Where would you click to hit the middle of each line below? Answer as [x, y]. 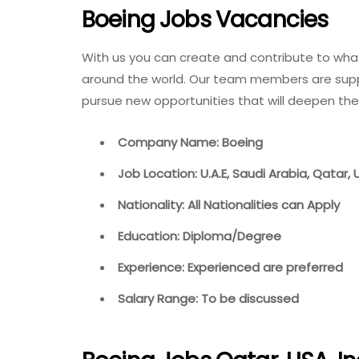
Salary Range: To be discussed [208, 298]
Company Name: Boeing [192, 142]
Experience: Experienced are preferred [230, 267]
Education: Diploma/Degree [200, 236]
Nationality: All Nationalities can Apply [229, 204]
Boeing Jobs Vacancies [205, 19]
